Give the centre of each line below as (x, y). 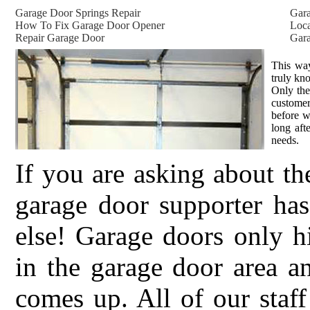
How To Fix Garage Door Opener (90, 25)
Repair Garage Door (60, 38)
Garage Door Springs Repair (78, 13)
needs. (285, 140)
